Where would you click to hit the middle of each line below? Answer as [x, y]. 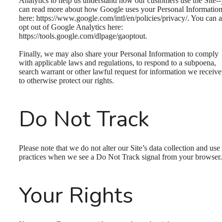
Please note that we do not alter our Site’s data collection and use [119, 148]
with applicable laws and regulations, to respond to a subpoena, [117, 62]
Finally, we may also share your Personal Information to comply [119, 54]
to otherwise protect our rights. [66, 80]
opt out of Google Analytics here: [71, 27]
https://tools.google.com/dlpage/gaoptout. [83, 36]
